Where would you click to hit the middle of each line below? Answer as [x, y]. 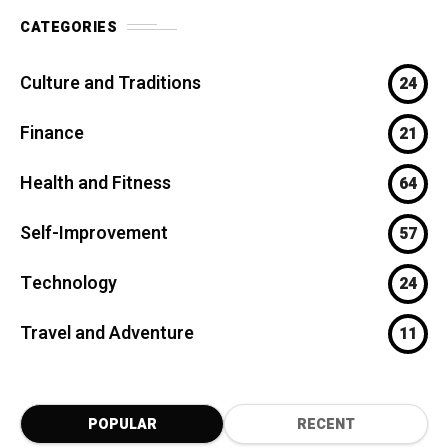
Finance [52, 134]
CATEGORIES [68, 27]
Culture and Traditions [110, 84]
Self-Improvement [94, 234]
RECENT [326, 424]
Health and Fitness [95, 184]
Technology [68, 284]
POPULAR [122, 424]
